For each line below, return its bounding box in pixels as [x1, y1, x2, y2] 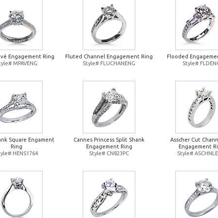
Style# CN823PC [89, 150, 129, 156]
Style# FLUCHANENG [83, 60, 135, 66]
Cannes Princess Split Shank [73, 137, 145, 143]
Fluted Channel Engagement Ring [65, 54, 153, 59]
